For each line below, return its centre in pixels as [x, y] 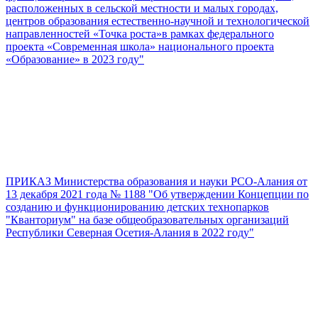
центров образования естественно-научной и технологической [158, 21]
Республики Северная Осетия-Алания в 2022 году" [130, 232]
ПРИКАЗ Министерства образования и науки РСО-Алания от [157, 181]
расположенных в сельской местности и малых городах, [142, 8]
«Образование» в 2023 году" [75, 59]
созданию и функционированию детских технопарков [137, 207]
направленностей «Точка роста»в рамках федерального [140, 33]
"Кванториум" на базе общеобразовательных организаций [147, 219]
